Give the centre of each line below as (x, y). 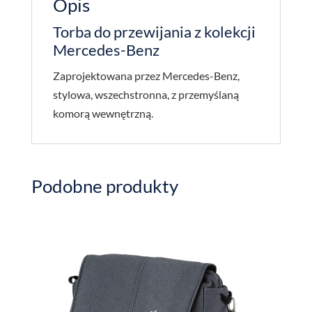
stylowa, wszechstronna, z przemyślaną (146, 95)
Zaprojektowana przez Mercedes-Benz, (146, 76)
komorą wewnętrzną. (103, 114)
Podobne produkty (104, 186)
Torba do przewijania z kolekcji (154, 32)
